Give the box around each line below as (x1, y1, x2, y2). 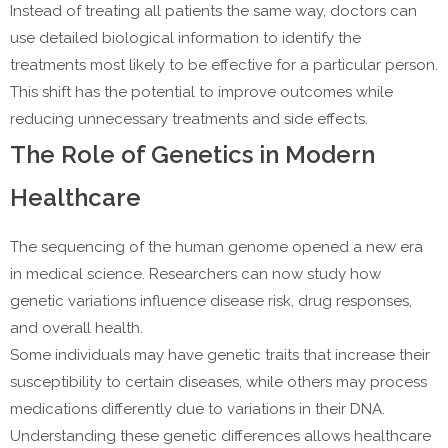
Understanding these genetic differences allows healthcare (10, 427, 431, 446)
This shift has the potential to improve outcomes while (10, 83, 393, 102)
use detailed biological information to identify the (10, 29, 361, 48)
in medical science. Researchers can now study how (10, 265, 381, 284)
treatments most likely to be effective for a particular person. (10, 56, 438, 75)
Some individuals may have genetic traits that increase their (10, 346, 430, 365)
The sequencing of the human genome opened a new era (10, 238, 423, 257)
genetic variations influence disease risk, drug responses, (10, 292, 412, 311)
